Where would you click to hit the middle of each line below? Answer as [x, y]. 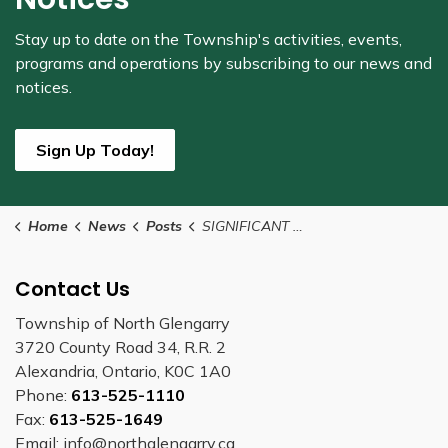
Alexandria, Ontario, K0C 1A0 [123, 371]
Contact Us [72, 289]
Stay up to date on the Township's [144, 39]
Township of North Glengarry [122, 323]
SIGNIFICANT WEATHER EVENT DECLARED [247, 226]
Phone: [43, 395]
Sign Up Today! [95, 150]
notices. [43, 87]
